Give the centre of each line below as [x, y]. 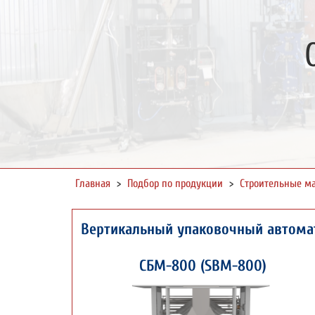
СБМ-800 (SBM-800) [200, 266]
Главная [93, 184]
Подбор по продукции [175, 184]
